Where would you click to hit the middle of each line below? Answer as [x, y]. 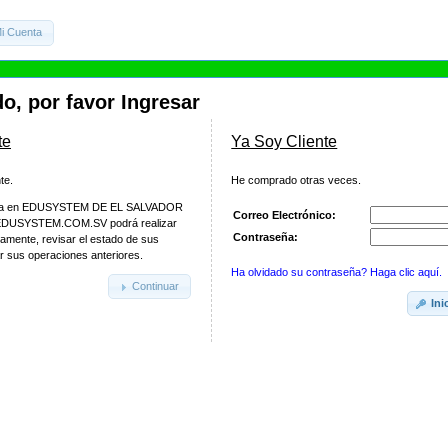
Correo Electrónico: [285, 214]
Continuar [156, 286]
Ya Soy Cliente [284, 141]
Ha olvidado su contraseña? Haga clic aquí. [337, 271]
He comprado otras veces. [296, 179]
